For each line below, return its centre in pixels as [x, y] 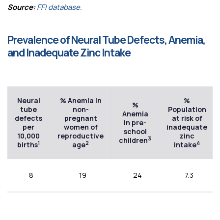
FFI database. [59, 7]
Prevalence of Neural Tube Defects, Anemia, [106, 40]
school [135, 131]
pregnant [81, 118]
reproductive [81, 136]
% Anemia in [81, 100]
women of [81, 127]
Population [187, 109]
